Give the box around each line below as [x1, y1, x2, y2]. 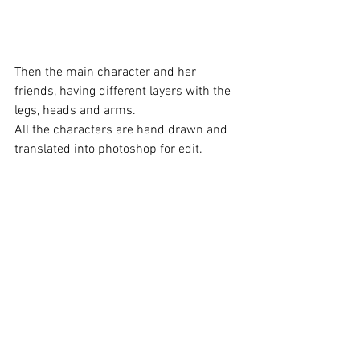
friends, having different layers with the [14, 83, 234, 100]
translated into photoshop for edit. [14, 141, 202, 157]
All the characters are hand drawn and [14, 121, 231, 138]
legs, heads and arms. [14, 102, 139, 119]
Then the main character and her [14, 63, 199, 80]
